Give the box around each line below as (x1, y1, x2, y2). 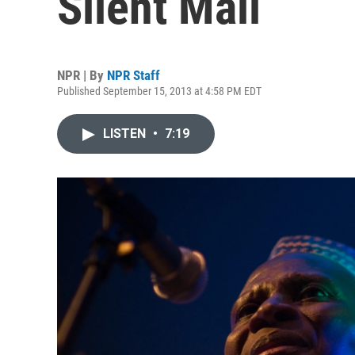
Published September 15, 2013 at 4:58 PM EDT (57, 85, 261, 97)
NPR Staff (107, 67, 160, 83)
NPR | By (57, 67, 107, 83)
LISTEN (103, 126, 149, 141)
